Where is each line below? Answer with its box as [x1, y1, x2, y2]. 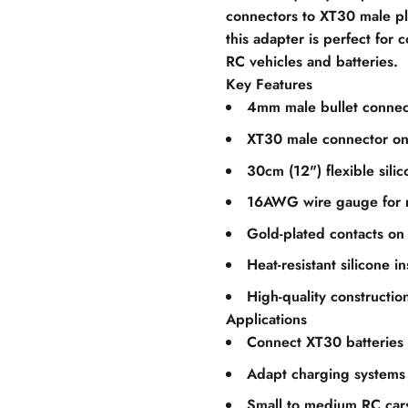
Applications [226, 308, 307, 330]
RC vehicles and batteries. [226, 51, 398, 73]
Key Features [226, 74, 312, 96]
